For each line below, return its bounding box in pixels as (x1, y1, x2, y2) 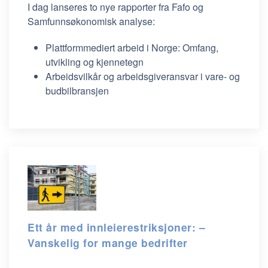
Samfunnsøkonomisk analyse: (28, 14, 155, 28)
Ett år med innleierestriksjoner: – (28, 220, 205, 234)
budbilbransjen (45, 84, 109, 98)
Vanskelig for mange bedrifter (28, 235, 188, 250)
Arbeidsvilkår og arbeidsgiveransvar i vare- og (45, 69, 240, 83)
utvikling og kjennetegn (45, 55, 144, 69)
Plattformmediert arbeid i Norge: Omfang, (45, 41, 218, 54)
